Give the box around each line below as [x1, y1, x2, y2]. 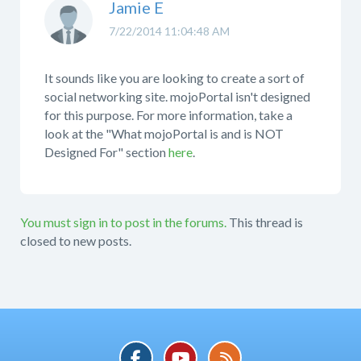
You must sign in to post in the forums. [20, 214, 226, 230]
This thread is [229, 214, 303, 230]
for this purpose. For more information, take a [44, 106, 293, 122]
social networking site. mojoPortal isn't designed [44, 88, 310, 104]
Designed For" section [44, 143, 168, 160]
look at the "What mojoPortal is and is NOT [44, 125, 284, 141]
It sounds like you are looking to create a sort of [44, 69, 305, 85]
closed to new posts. [20, 233, 131, 248]
